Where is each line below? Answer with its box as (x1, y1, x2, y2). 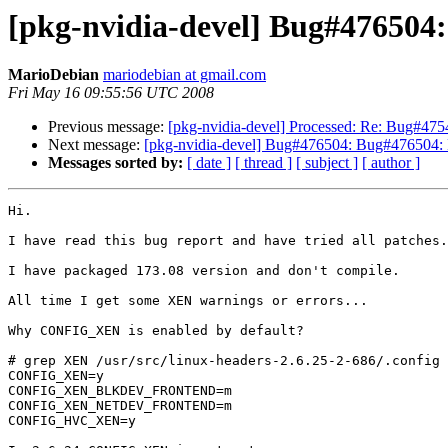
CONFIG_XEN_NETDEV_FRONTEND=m (8, 398, 232, 414)
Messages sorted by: (48, 154, 183, 172)
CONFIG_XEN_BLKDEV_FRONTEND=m (8, 383, 232, 399)
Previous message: (48, 118, 168, 136)
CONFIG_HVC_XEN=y (8, 413, 136, 429)
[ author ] (362, 154, 420, 172)
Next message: (48, 136, 144, 154)
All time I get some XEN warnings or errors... (8, 293, 368, 309)
